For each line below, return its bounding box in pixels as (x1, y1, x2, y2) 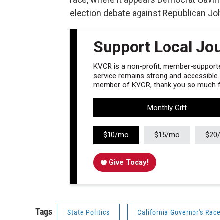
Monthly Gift (147, 103, 187, 112)
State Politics (67, 208, 110, 217)
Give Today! (109, 158, 149, 167)
